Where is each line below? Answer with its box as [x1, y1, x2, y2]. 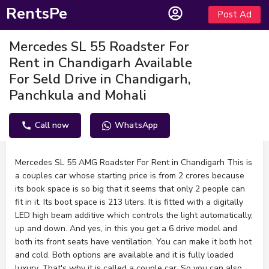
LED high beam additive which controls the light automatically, [15, 210, 253, 221]
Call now [35, 119, 69, 131]
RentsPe [6, 3, 67, 24]
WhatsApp [115, 119, 158, 131]
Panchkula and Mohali [9, 86, 147, 104]
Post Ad [217, 8, 252, 20]
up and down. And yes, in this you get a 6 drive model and [15, 223, 237, 234]
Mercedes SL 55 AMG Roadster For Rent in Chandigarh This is [15, 157, 252, 168]
